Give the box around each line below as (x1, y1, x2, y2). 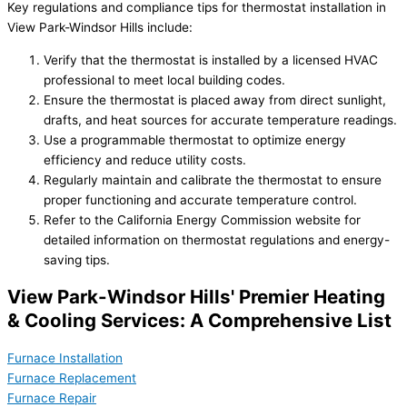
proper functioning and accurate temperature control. (44, 193, 357, 208)
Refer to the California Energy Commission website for (44, 213, 361, 228)
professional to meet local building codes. (44, 73, 285, 88)
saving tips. (44, 253, 110, 268)
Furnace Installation (7, 351, 123, 366)
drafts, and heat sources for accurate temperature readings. (44, 113, 397, 128)
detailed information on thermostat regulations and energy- (44, 233, 390, 248)
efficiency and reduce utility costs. (44, 153, 246, 168)
